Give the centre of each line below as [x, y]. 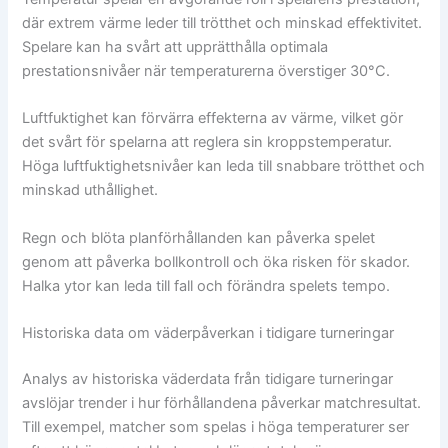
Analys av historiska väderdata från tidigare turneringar [208, 379]
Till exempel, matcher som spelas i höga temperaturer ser [216, 427]
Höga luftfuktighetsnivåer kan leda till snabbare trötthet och [224, 166]
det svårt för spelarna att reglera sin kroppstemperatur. [207, 142]
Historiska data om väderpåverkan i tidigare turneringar [208, 333]
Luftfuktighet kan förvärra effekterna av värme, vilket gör [213, 118]
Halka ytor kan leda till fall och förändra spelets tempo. [206, 285]
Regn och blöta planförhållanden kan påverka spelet [199, 237]
